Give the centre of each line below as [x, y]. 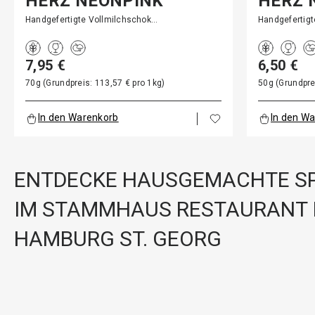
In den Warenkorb [78, 117]
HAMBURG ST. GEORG [118, 239]
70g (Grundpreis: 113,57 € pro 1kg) [95, 83]
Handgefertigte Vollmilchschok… [92, 20]
